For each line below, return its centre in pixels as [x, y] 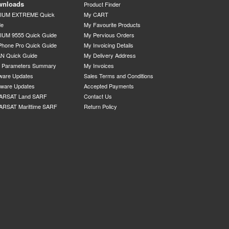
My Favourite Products [112, 25]
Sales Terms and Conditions [119, 76]
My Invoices [99, 66]
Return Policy [101, 107]
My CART [96, 15]
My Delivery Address [110, 55]
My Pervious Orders [109, 35]
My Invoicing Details [109, 45]
